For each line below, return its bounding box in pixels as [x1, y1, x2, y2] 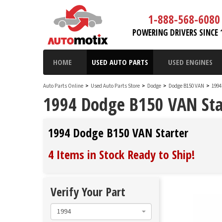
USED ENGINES [168, 57, 213, 67]
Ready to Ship [127, 146, 192, 163]
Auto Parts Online [43, 82, 83, 90]
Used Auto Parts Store [91, 82, 140, 90]
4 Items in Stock [48, 146, 127, 163]
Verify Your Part [51, 183, 125, 200]
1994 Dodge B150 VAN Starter [48, 124, 188, 141]
